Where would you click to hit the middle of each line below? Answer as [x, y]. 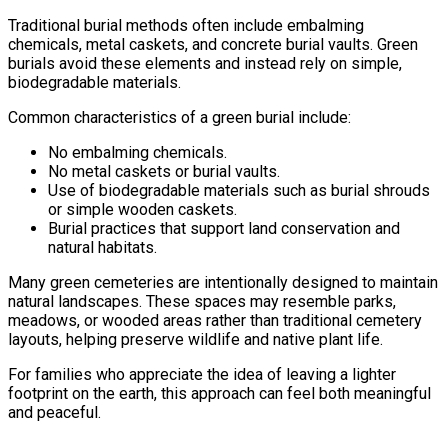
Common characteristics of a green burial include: [179, 117]
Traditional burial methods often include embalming [186, 25]
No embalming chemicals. [137, 152]
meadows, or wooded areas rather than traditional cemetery [215, 320]
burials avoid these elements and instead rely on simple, [205, 63]
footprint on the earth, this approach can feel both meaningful [219, 393]
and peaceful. [54, 412]
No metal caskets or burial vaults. [164, 171]
